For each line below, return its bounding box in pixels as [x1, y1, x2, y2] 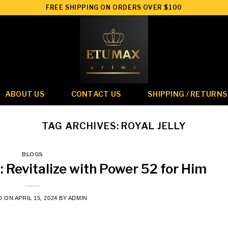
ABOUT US [5, 90, 45, 99]
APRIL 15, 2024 [14, 194, 58, 201]
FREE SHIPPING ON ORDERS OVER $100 [46, 3, 182, 11]
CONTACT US [71, 90, 122, 99]
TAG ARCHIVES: [42, 120, 122, 132]
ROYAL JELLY [121, 120, 186, 132]
